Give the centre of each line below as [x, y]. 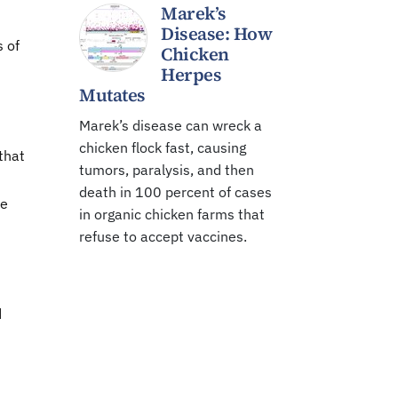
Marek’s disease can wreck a [171, 125]
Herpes [191, 75]
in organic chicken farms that [172, 214]
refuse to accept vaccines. [163, 236]
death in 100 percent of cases [175, 192]
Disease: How [216, 34]
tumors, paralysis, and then [167, 170]
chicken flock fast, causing [163, 147]
